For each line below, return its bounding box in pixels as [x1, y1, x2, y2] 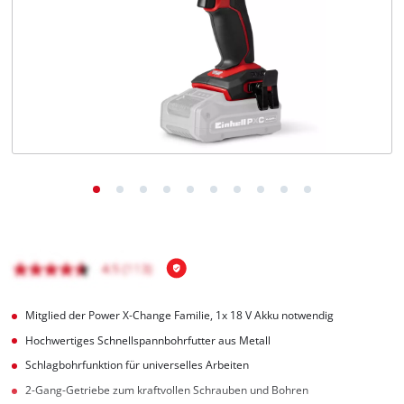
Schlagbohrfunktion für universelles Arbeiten [25, 358, 250, 372]
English [54, 44, 84, 56]
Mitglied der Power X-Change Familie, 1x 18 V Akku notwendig [25, 308, 335, 322]
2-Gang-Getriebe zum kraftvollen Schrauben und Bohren [25, 383, 309, 398]
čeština [54, 80, 84, 92]
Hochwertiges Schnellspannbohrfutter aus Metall [25, 333, 271, 347]
